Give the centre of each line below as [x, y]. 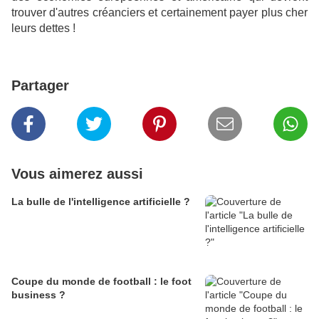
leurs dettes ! [43, 28]
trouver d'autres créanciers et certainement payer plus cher [159, 13]
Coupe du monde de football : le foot [101, 282]
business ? [38, 295]
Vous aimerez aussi [77, 174]
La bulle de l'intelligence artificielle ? [101, 202]
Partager [40, 86]
